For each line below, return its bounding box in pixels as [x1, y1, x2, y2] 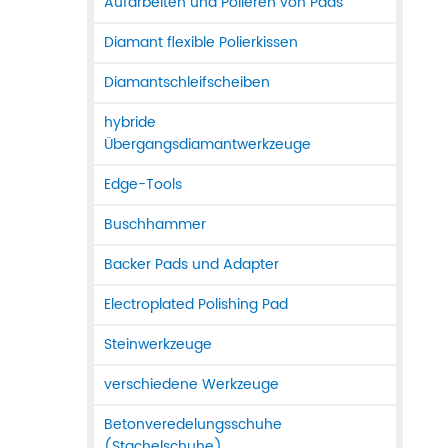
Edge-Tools [104, 173, 182, 197]
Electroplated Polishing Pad [104, 293, 288, 317]
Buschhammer [104, 213, 206, 237]
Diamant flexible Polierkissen [104, 31, 298, 55]
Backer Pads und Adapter [104, 253, 279, 277]
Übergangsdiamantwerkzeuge [104, 133, 311, 157]
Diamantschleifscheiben [104, 71, 270, 95]
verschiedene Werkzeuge [104, 373, 279, 397]
